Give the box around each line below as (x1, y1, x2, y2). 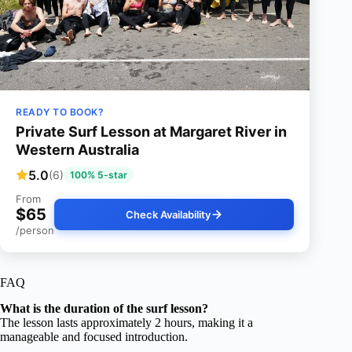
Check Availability (125, 208, 211, 222)
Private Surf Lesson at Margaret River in (16, 123, 287, 141)
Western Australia (16, 141, 139, 159)
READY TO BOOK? (16, 106, 104, 119)
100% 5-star (70, 169, 127, 181)
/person (16, 224, 54, 237)
